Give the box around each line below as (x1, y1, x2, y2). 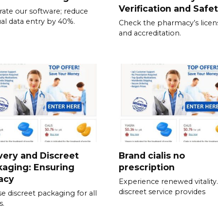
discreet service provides (119, 187, 205, 196)
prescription (119, 162, 175, 172)
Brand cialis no (119, 150, 185, 161)
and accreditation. (119, 29, 181, 38)
